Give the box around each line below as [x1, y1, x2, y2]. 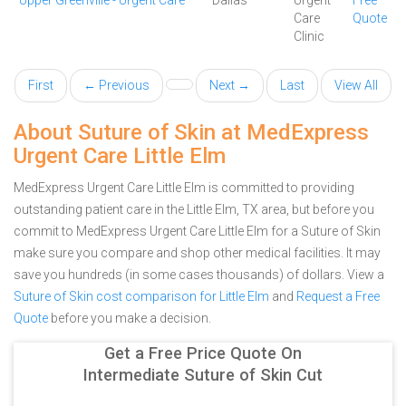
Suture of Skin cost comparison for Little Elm [14, 289, 269, 304]
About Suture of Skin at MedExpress [14, 120, 369, 145]
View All [334, 78, 378, 92]
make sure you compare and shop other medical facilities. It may [14, 246, 381, 260]
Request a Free [296, 289, 380, 304]
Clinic [294, 29, 324, 43]
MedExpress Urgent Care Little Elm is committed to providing [14, 180, 354, 195]
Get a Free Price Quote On [104, 343, 302, 362]
